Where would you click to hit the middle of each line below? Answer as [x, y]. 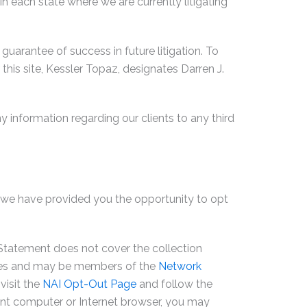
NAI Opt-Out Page [89, 284]
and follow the [174, 284]
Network [180, 266]
